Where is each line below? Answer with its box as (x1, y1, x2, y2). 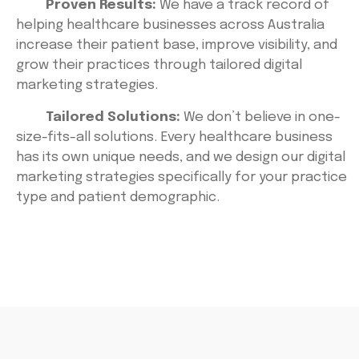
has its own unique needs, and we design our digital (16, 150, 345, 164)
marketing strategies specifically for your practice (16, 170, 347, 184)
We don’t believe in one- (180, 110, 341, 124)
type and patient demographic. (16, 190, 220, 204)
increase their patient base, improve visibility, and (16, 38, 337, 53)
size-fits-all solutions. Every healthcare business (16, 130, 333, 144)
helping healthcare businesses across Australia (16, 18, 325, 33)
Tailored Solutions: (46, 110, 180, 124)
